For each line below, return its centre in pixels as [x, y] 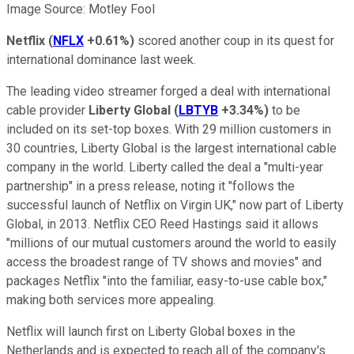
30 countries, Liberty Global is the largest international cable [171, 148]
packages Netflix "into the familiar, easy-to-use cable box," [167, 281]
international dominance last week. [101, 59]
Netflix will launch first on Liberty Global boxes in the [151, 331]
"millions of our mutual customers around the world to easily [171, 243]
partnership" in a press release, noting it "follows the [151, 186]
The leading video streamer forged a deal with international [168, 91]
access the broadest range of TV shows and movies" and [164, 262]
